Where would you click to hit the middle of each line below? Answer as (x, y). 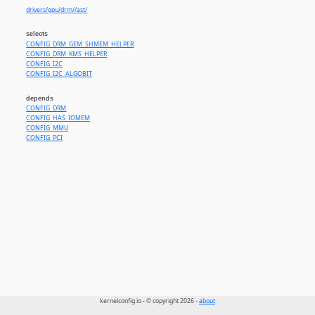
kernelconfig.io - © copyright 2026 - (149, 301)
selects (37, 34)
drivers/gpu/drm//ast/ (57, 10)
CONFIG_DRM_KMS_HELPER (67, 54)
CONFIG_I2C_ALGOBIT (59, 73)
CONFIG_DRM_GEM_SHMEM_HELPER (80, 44)
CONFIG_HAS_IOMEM (58, 118)
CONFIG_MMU (47, 128)
